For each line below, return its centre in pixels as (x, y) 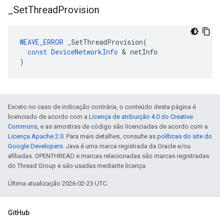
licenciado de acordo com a (48, 117)
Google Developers (35, 146)
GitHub (19, 213)
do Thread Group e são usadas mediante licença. (77, 166)
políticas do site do (185, 136)
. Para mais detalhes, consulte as (110, 136)
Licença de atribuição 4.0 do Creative (141, 117)
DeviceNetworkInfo (84, 52)
